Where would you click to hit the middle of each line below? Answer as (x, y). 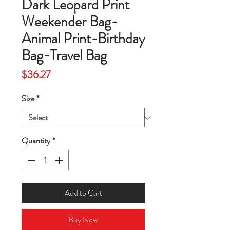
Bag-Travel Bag (64, 56)
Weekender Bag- (70, 22)
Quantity (36, 141)
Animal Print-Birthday (83, 39)
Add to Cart (83, 193)
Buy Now (83, 220)
